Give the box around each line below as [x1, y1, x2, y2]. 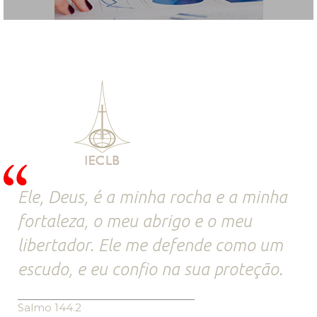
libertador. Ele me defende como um [18, 236, 283, 255]
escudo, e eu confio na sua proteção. [18, 260, 283, 279]
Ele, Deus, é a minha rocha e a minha [18, 188, 287, 207]
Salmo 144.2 [18, 301, 81, 315]
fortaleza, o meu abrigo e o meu [18, 212, 252, 231]
